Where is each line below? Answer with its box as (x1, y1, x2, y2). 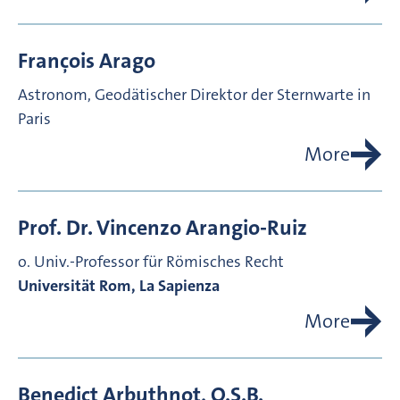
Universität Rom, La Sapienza (18, 275, 220, 297)
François (18, 46, 95, 76)
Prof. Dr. (18, 213, 93, 243)
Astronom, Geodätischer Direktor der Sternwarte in (18, 84, 371, 106)
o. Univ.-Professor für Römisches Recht (18, 251, 284, 273)
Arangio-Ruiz (186, 213, 307, 243)
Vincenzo (96, 213, 181, 243)
